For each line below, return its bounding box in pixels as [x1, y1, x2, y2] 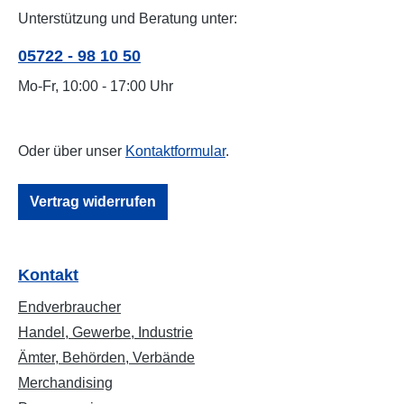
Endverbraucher [18, 299, 121, 315]
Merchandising [18, 375, 113, 390]
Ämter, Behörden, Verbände [18, 350, 195, 365]
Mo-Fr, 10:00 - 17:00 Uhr [18, 78, 173, 94]
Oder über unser [18, 143, 125, 159]
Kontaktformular [125, 143, 225, 159]
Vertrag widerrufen [30, 194, 156, 209]
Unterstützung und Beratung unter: [18, 11, 237, 26]
